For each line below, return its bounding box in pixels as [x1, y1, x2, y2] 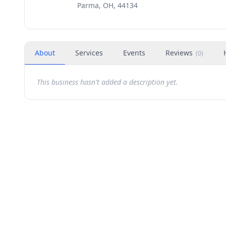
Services [75, 48, 103, 58]
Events [123, 48, 145, 58]
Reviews [165, 48, 193, 58]
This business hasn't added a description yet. [37, 77, 178, 87]
